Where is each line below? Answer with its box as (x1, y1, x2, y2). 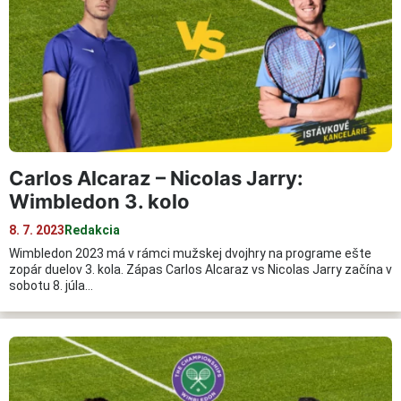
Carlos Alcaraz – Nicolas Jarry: (9, 166, 303, 191)
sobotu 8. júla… (9, 278, 93, 294)
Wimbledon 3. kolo (9, 190, 190, 214)
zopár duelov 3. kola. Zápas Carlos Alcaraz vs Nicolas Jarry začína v (9, 262, 392, 277)
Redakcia (64, 223, 120, 238)
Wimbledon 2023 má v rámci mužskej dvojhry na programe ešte (9, 246, 371, 261)
